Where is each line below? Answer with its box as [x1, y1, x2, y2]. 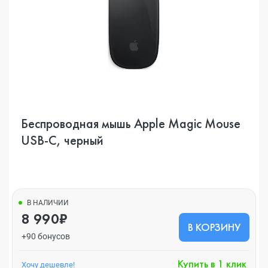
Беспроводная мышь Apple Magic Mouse [21, 115, 240, 132]
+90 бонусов [22, 232, 70, 241]
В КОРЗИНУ [188, 220, 240, 234]
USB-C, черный [21, 132, 103, 149]
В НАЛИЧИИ [27, 199, 69, 207]
